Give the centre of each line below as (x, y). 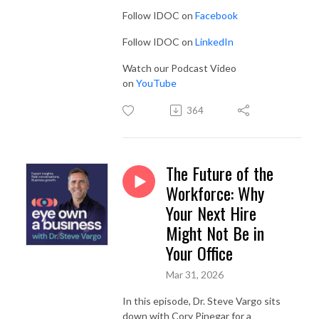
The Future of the (220, 173)
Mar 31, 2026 (195, 274)
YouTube (156, 83)
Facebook (216, 15)
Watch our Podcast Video (179, 68)
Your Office (199, 252)
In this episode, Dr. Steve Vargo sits (202, 300)
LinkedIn (214, 41)
